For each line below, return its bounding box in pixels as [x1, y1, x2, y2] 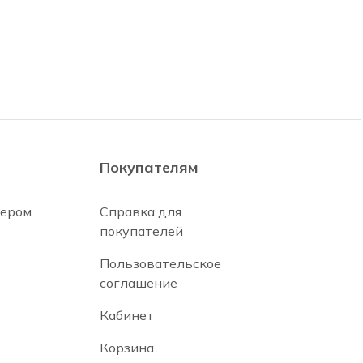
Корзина [99, 340, 154, 356]
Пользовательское [99, 255, 221, 271]
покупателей [99, 223, 183, 239]
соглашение [99, 275, 177, 291]
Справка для [99, 203, 181, 220]
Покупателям [99, 158, 199, 177]
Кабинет [99, 307, 154, 323]
